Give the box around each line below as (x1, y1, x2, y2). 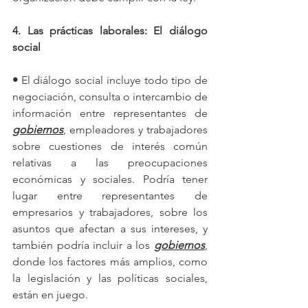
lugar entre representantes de (12, 188, 208, 202)
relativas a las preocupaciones (12, 155, 208, 169)
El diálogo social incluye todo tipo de (18, 73, 208, 87)
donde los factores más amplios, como (12, 254, 208, 268)
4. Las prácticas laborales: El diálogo (12, 23, 208, 37)
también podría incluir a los (12, 238, 154, 252)
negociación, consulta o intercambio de (12, 89, 208, 103)
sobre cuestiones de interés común (12, 139, 208, 153)
